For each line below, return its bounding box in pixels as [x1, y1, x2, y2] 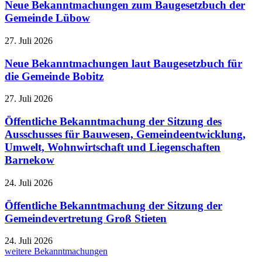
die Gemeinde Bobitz [5, 70, 104, 82]
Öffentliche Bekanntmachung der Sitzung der [5, 199, 222, 212]
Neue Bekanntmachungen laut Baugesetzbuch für [5, 57, 242, 70]
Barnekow [5, 154, 54, 167]
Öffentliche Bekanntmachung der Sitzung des [5, 115, 222, 128]
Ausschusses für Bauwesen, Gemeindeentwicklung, [5, 128, 246, 141]
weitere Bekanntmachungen [5, 246, 108, 257]
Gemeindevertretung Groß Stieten [5, 212, 167, 225]
